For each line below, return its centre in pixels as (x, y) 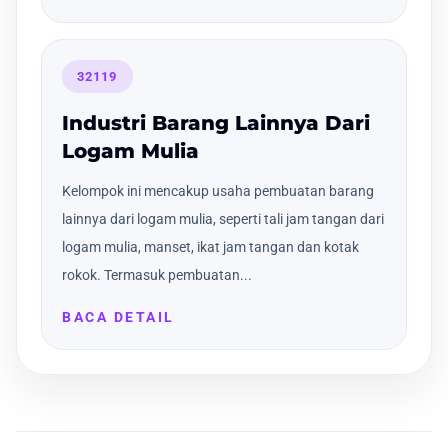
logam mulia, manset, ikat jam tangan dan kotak (210, 247)
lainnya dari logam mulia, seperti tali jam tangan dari (223, 219)
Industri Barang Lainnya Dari (216, 123)
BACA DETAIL (118, 317)
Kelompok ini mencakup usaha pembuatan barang (218, 191)
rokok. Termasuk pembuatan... (157, 275)
